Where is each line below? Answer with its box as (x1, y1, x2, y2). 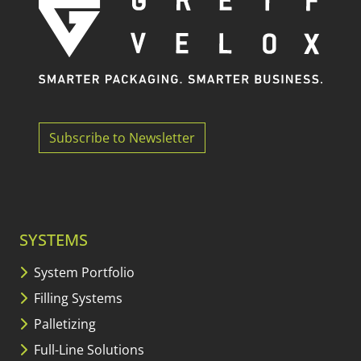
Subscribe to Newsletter (49, 128, 195, 147)
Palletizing (31, 314, 96, 333)
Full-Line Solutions (31, 340, 144, 359)
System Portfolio (31, 263, 135, 281)
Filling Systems (31, 288, 122, 307)
